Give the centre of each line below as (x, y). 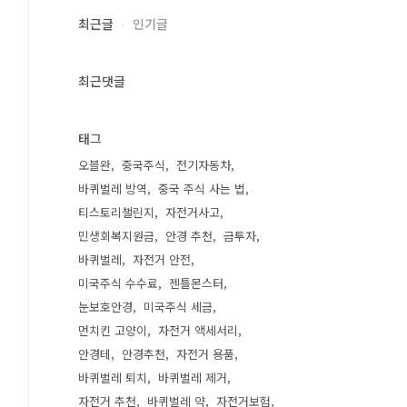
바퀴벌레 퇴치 (113, 377)
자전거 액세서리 (198, 330)
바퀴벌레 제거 (193, 377)
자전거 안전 (162, 259)
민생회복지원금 (116, 236)
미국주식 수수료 (118, 283)
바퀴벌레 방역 (113, 189)
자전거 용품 (205, 354)
